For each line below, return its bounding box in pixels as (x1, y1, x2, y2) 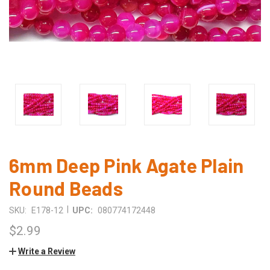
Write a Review (18, 246, 75, 256)
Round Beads (9, 176, 123, 199)
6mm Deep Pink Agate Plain (9, 153, 244, 177)
